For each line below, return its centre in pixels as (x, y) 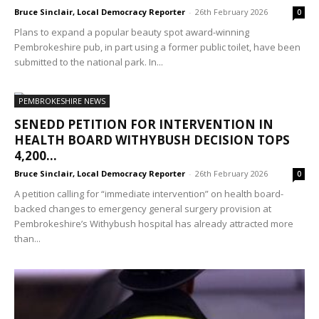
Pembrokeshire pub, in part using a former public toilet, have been (157, 47)
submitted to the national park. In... (89, 62)
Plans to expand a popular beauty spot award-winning (132, 32)
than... (27, 238)
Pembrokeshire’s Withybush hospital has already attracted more (154, 223)
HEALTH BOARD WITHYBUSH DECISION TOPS (152, 140)
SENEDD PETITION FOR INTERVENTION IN (144, 124)
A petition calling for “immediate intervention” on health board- (149, 193)
